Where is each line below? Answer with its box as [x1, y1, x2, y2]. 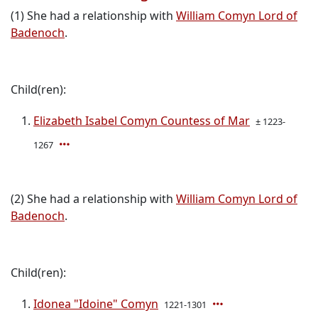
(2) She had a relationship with [11, 191, 176, 207]
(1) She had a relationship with [11, 8, 176, 24]
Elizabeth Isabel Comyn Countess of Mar [33, 113, 250, 129]
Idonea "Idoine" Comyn [33, 296, 158, 312]
